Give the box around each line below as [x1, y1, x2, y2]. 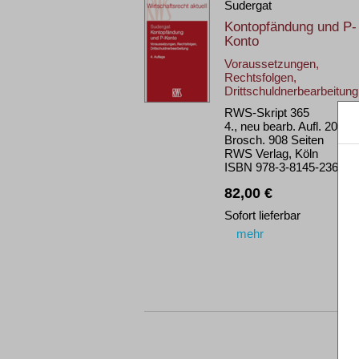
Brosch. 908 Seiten [224, 133, 324, 147]
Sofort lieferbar [224, 208, 301, 222]
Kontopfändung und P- [224, 19, 357, 34]
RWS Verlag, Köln [224, 147, 318, 160]
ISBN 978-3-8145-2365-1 [224, 160, 355, 174]
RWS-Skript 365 [224, 106, 309, 119]
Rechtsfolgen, [224, 71, 296, 84]
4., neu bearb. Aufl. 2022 [224, 119, 350, 133]
